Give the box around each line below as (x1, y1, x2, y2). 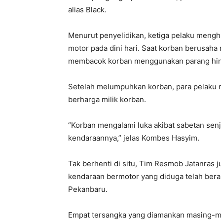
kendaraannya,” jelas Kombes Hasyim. (68, 133, 199, 143)
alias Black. (68, 5, 107, 15)
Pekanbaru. (68, 184, 108, 194)
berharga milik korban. (68, 95, 146, 105)
